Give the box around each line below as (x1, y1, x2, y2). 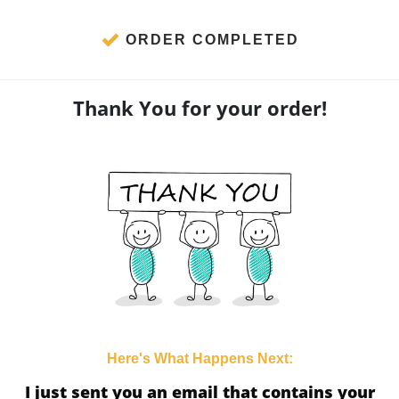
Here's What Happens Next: (106, 350, 293, 366)
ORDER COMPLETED (126, 32, 299, 47)
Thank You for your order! (72, 94, 327, 121)
